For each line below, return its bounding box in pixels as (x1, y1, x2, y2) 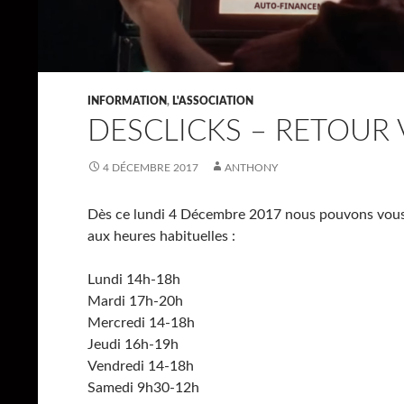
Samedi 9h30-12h (87, 381, 199, 395)
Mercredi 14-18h (87, 316, 195, 330)
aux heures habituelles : (87, 229, 235, 243)
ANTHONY (225, 162, 278, 173)
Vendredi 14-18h (87, 359, 194, 373)
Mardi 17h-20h (87, 294, 183, 308)
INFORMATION (87, 96, 167, 106)
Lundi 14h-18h (87, 272, 180, 287)
